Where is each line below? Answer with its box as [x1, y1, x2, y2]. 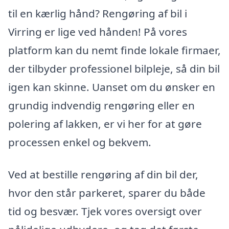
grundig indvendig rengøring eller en [8, 98, 195, 112]
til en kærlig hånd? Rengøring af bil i [8, 6, 187, 20]
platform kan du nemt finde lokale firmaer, [8, 42, 221, 57]
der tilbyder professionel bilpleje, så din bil [8, 61, 220, 76]
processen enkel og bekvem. [8, 134, 151, 149]
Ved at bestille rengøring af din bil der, [8, 167, 198, 182]
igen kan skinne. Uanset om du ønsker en [8, 79, 215, 94]
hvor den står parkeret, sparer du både [8, 186, 205, 200]
